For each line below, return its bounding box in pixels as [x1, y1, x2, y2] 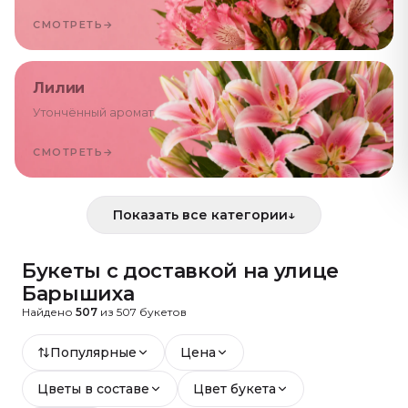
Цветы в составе [37, 380, 149, 397]
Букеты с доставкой [22, 258, 243, 283]
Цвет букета [193, 380, 276, 397]
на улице [242, 258, 340, 283]
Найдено [22, 304, 76, 319]
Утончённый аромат [33, 105, 153, 119]
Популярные [50, 343, 137, 361]
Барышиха [22, 280, 135, 306]
